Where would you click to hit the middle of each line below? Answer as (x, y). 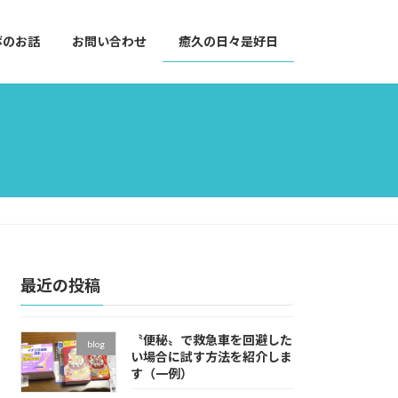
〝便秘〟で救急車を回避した (211, 340)
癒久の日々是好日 (228, 42)
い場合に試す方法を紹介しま (211, 357)
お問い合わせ (109, 42)
